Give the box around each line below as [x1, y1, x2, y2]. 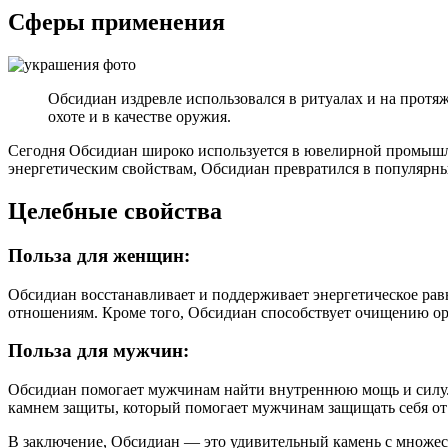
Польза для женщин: [8, 245, 190, 267]
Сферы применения [8, 9, 225, 36]
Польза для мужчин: [8, 340, 189, 362]
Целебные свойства [8, 198, 222, 225]
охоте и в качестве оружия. [48, 108, 231, 126]
